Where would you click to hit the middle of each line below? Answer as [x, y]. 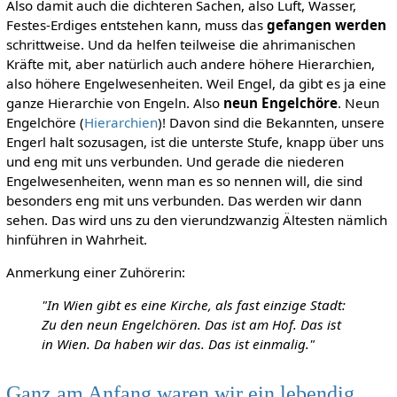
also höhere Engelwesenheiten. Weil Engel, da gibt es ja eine [196, 84]
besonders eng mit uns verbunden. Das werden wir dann [183, 201]
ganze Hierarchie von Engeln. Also [114, 103]
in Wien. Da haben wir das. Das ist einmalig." [178, 344]
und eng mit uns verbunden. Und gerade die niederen [175, 162]
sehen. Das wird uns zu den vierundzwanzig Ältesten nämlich [196, 220]
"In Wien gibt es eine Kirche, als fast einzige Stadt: [193, 305]
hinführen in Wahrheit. [76, 240]
